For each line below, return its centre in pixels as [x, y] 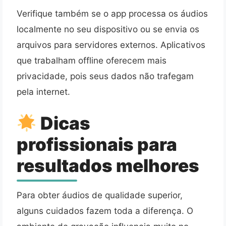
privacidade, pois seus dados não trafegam [105, 76]
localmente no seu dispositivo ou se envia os [108, 29]
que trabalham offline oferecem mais [92, 61]
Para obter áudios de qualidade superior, [100, 195]
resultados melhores [108, 166]
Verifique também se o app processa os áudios [112, 14]
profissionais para [97, 145]
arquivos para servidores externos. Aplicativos [111, 45]
